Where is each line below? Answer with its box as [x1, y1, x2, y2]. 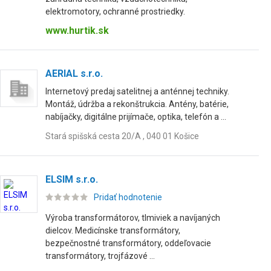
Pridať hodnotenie [94, 192, 162, 202]
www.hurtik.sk [45, 25, 109, 36]
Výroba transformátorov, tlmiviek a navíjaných [45, 213, 220, 223]
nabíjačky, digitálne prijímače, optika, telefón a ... [45, 112, 226, 122]
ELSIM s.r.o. [45, 174, 98, 185]
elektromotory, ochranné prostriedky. [45, 7, 185, 16]
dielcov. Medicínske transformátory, [45, 226, 180, 235]
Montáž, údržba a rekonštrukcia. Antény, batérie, [45, 99, 229, 109]
